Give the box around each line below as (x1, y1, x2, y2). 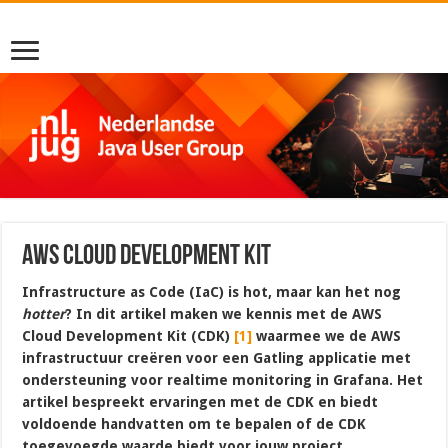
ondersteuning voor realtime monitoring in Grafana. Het (22, 371, 424, 388)
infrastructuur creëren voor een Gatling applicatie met (22, 349, 412, 366)
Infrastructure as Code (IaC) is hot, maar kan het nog (22, 283, 402, 300)
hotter (22, 305, 66, 322)
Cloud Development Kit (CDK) (22, 327, 235, 344)
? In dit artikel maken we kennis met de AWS (65, 305, 383, 322)
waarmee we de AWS (252, 327, 402, 344)
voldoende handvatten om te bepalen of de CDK (22, 415, 367, 432)
